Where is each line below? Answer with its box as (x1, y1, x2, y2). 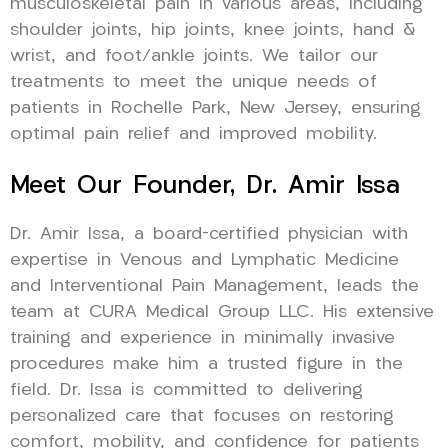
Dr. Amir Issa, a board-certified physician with (10, 226, 408, 244)
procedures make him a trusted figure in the (10, 356, 403, 374)
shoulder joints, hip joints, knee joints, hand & (10, 22, 416, 40)
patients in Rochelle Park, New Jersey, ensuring (10, 100, 421, 118)
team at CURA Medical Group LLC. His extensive (10, 304, 434, 322)
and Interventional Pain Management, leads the (10, 278, 419, 296)
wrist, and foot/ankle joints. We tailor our (10, 48, 378, 66)
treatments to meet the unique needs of (10, 74, 377, 92)
